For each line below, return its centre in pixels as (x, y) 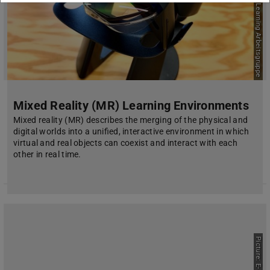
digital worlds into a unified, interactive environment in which (131, 132)
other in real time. (47, 155)
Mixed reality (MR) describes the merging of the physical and (131, 120)
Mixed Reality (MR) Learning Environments (131, 106)
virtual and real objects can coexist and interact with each (126, 143)
